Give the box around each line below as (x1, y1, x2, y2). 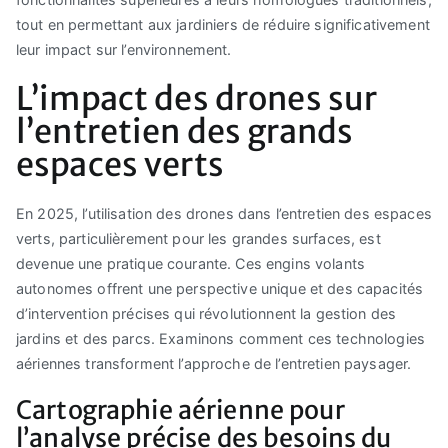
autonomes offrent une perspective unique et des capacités (16, 279, 424, 297)
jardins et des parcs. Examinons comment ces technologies (16, 329, 426, 347)
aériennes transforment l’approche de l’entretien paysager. (16, 354, 412, 372)
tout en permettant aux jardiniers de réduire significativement (16, 15, 430, 33)
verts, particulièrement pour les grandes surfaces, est (16, 229, 381, 247)
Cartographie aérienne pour (16, 394, 345, 427)
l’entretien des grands (16, 110, 354, 152)
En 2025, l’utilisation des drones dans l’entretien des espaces (16, 204, 432, 222)
